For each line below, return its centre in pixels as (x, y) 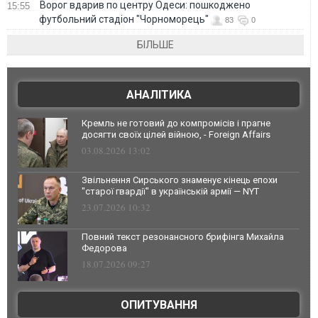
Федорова (104, 248)
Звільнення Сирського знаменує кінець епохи (180, 180)
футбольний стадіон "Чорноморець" (124, 19)
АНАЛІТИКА (159, 94)
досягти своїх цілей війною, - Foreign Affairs (176, 134)
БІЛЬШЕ (156, 44)
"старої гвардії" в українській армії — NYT (170, 191)
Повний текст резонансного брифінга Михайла (183, 236)
